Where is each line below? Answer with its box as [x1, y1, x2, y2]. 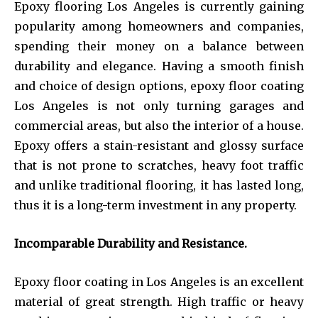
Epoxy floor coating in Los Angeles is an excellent [14, 274, 304, 289]
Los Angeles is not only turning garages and [14, 98, 304, 113]
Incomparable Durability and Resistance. [14, 236, 247, 251]
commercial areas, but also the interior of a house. [14, 118, 304, 133]
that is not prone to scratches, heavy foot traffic [14, 158, 304, 172]
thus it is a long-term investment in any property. [14, 197, 297, 212]
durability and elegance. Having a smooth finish [14, 58, 304, 73]
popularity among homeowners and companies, [14, 18, 304, 33]
